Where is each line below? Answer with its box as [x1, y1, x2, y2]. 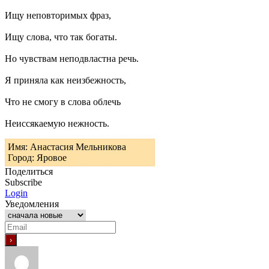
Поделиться [5, 166, 53, 177]
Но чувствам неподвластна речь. [5, 53, 139, 64]
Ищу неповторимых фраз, [5, 10, 111, 20]
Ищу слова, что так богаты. [5, 31, 117, 42]
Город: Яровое [8, 152, 67, 163]
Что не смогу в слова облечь [5, 96, 121, 107]
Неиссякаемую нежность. [5, 118, 109, 128]
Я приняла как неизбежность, [5, 74, 126, 85]
